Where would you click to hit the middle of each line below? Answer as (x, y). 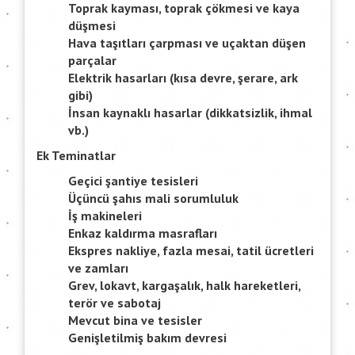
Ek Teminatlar (76, 156)
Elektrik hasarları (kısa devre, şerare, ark (183, 78)
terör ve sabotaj (115, 303)
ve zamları (98, 268)
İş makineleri (105, 216)
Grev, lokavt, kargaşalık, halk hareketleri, (184, 286)
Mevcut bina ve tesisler (135, 321)
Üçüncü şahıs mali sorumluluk (153, 198)
